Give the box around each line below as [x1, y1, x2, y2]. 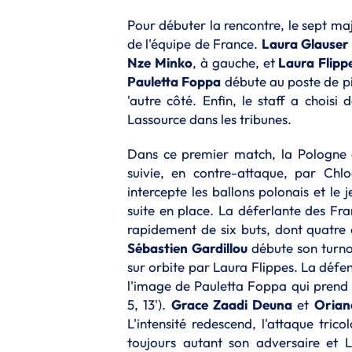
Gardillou [191, 239, 247, 256]
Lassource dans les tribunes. [127, 110, 291, 127]
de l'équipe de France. [127, 35, 262, 52]
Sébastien [127, 239, 188, 256]
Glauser [301, 35, 350, 52]
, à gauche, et [192, 53, 279, 71]
